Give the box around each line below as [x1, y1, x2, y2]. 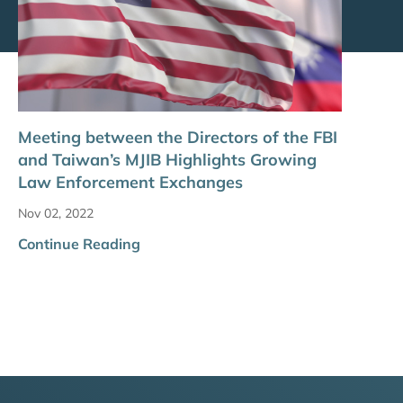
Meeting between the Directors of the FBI [18, 127, 337, 148]
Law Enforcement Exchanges [18, 172, 243, 193]
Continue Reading [18, 235, 140, 254]
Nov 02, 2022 [18, 205, 94, 222]
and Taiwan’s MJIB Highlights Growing [18, 149, 317, 171]
